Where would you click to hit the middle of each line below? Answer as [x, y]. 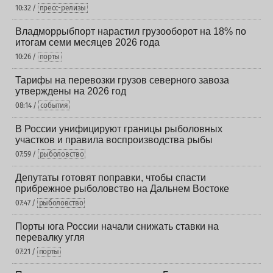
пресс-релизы [63, 8]
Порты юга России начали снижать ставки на [117, 226]
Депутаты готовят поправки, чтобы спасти [111, 178]
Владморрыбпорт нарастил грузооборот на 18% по [131, 31]
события [54, 105]
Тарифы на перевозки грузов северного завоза [122, 80]
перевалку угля [50, 237]
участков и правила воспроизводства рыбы [114, 140]
